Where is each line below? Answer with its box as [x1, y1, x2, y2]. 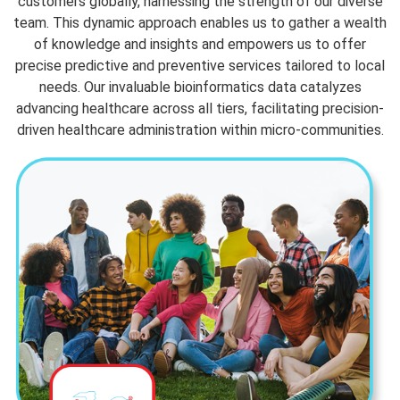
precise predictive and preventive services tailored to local [15, 57, 385, 75]
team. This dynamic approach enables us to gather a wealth [13, 14, 387, 32]
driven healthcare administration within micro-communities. [16, 121, 384, 139]
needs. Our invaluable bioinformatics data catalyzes [38, 79, 362, 96]
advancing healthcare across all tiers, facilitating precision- [16, 100, 384, 118]
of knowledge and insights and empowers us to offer [34, 36, 366, 54]
